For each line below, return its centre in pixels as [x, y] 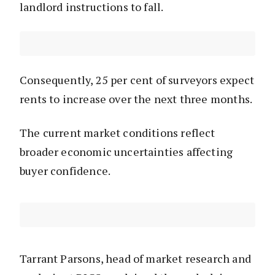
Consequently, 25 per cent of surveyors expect [137, 80]
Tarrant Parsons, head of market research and [135, 259]
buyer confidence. [66, 171]
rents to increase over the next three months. [136, 99]
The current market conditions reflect [118, 133]
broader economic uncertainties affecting [126, 152]
